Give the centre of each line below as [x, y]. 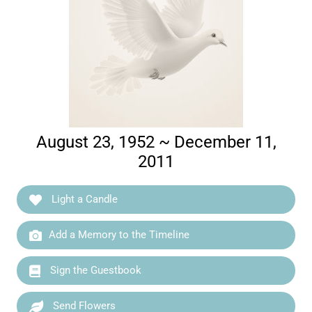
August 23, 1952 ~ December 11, [156, 142]
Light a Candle [84, 199]
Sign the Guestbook [95, 270]
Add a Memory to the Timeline [119, 235]
